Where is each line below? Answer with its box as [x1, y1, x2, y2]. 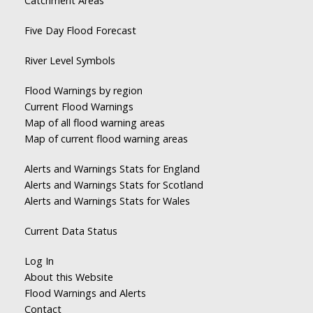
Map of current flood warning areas [24, 132, 188, 146]
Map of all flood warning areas [24, 116, 165, 130]
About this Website [24, 270, 113, 284]
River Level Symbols [24, 54, 115, 68]
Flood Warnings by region [24, 84, 143, 98]
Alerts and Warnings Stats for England [24, 162, 200, 176]
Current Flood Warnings [24, 100, 133, 114]
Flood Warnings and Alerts [24, 286, 146, 300]
